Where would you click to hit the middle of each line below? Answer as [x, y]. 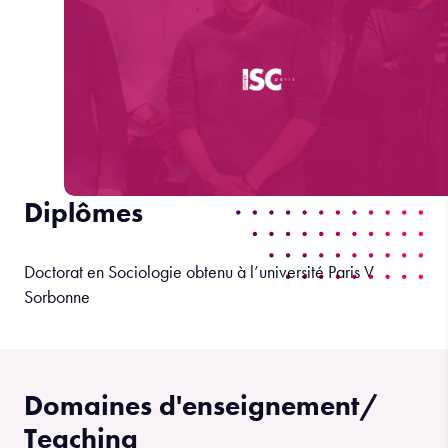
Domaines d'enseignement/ [201, 405]
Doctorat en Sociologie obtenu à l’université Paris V [199, 271]
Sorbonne [57, 296]
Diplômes [83, 212]
